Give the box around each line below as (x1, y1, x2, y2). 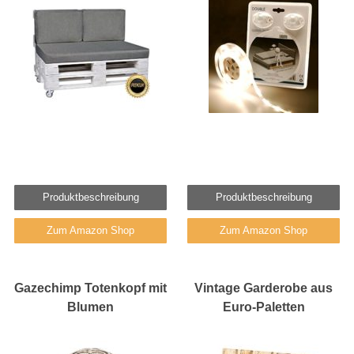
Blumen (67, 299, 114, 314)
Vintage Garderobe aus (194, 281, 333, 295)
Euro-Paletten (222, 299, 305, 314)
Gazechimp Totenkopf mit (14, 281, 167, 295)
